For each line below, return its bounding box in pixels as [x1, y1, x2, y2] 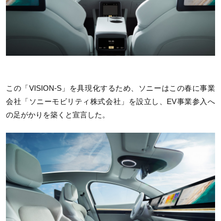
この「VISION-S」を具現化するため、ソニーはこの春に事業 [6, 84, 215, 93]
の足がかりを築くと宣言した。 [6, 110, 110, 119]
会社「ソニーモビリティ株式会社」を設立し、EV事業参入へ [6, 97, 215, 106]
